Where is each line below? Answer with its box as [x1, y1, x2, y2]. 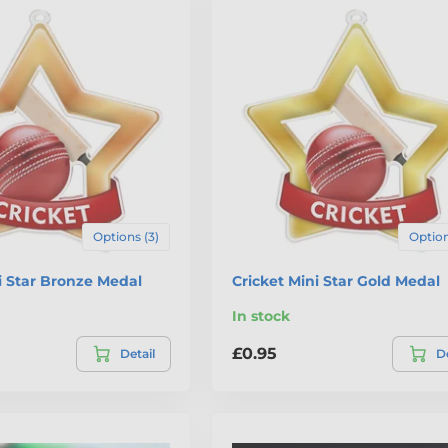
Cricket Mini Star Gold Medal [231, 271, 440, 290]
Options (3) [92, 228, 159, 244]
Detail [119, 345, 155, 361]
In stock [231, 306, 290, 325]
